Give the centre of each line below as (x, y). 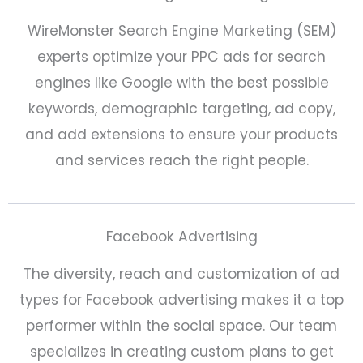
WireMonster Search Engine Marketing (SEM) (181, 30)
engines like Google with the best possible (181, 82)
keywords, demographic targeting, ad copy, (181, 108)
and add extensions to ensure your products (181, 134)
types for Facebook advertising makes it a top (181, 300)
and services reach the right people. (181, 160)
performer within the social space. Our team (181, 326)
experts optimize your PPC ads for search (181, 56)
